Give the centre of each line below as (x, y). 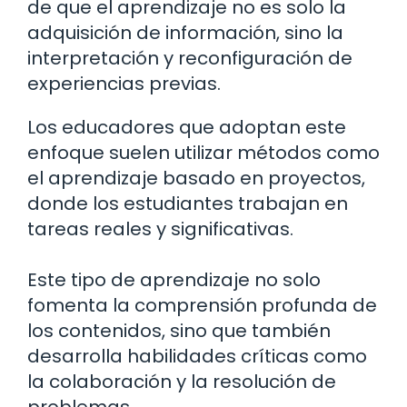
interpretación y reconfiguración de (190, 59)
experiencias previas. (124, 84)
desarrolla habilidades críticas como (197, 357)
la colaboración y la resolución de (182, 382)
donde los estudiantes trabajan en (188, 204)
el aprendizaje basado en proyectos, (196, 179)
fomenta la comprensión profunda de (202, 306)
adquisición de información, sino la (185, 33)
